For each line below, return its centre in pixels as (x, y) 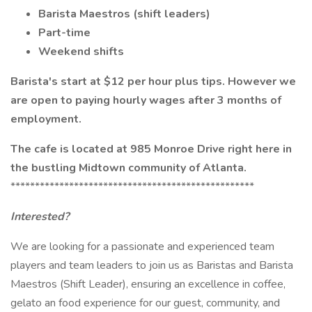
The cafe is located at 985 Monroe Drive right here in (151, 149)
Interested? (40, 217)
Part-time (64, 33)
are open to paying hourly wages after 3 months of (146, 100)
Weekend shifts (81, 52)
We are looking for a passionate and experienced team (142, 247)
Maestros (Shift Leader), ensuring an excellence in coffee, (148, 284)
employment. (46, 119)
